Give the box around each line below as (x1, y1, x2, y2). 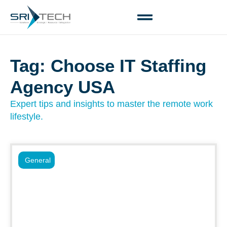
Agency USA (10, 77, 115, 97)
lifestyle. (10, 111, 43, 122)
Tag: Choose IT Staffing (10, 56, 206, 75)
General (25, 156, 51, 164)
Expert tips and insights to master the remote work (10, 99, 213, 109)
